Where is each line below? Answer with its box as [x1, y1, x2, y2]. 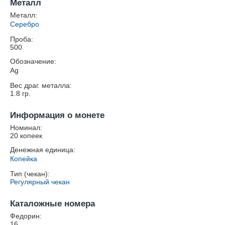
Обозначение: [10, 57, 56, 65]
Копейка [10, 155, 37, 163]
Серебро [10, 20, 39, 28]
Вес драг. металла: [10, 81, 72, 89]
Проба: [10, 35, 33, 43]
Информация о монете [10, 110, 104, 120]
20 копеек [10, 132, 42, 140]
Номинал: [10, 124, 42, 132]
